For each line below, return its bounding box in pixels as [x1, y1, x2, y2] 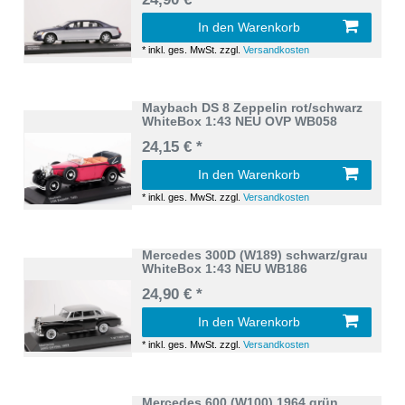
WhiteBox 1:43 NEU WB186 [142, 260, 308, 276]
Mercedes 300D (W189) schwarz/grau [142, 247, 369, 262]
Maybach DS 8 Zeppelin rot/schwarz [142, 99, 363, 115]
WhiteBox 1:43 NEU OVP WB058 [142, 113, 338, 128]
